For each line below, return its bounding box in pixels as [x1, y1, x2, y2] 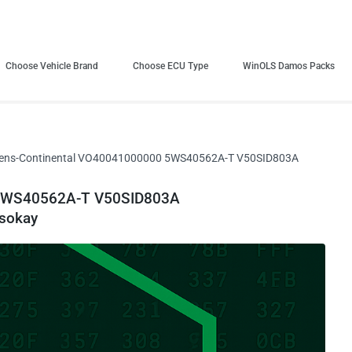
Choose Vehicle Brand [5, 60, 98, 71]
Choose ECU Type [133, 60, 208, 71]
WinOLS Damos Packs [243, 60, 335, 71]
